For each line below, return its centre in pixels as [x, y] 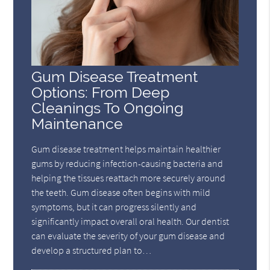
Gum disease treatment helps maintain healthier [126, 149]
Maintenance [77, 124]
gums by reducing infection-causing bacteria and [127, 163]
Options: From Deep [101, 92]
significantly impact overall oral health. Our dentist [130, 221]
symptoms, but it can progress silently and [114, 206]
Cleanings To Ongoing [108, 108]
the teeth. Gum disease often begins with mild [121, 192]
